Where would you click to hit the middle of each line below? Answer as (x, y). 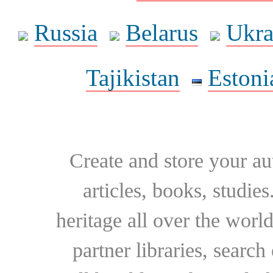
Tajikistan (133, 78)
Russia (66, 33)
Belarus (162, 33)
